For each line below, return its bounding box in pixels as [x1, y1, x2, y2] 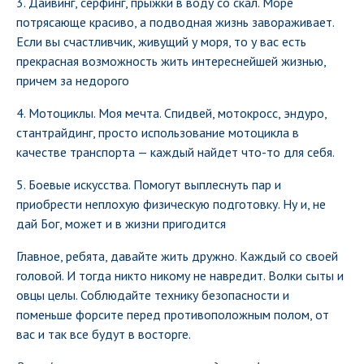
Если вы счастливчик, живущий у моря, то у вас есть [16, 33, 306, 50]
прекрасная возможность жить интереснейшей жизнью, [16, 53, 326, 70]
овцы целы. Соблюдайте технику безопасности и [16, 287, 289, 304]
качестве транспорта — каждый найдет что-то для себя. [16, 144, 335, 161]
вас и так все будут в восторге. [16, 326, 191, 343]
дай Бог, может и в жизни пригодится [16, 215, 226, 232]
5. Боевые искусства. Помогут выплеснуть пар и [16, 176, 281, 193]
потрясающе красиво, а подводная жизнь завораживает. [16, 14, 334, 31]
